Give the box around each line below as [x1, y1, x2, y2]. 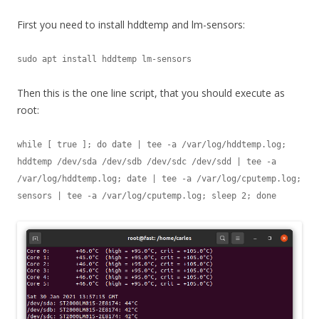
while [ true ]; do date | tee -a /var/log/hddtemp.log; [17, 140, 286, 150]
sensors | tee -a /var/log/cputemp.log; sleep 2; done [17, 191, 276, 202]
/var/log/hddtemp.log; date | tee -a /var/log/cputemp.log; [17, 174, 301, 184]
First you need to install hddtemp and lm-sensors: [17, 18, 245, 32]
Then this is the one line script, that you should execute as [17, 86, 285, 100]
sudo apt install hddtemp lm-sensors [17, 54, 192, 65]
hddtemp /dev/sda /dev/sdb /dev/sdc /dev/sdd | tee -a [17, 157, 276, 167]
